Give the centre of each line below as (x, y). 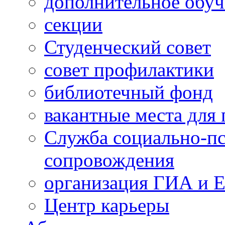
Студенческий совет (128, 47)
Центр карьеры (107, 205)
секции (73, 24)
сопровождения (109, 160)
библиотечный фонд (129, 92)
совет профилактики (129, 70)
